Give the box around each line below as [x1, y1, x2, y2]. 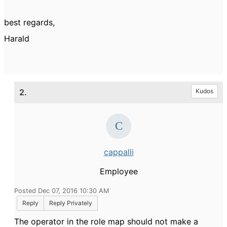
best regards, [4, 17, 55, 27]
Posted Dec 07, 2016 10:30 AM [14, 187, 109, 195]
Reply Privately [49, 199, 92, 207]
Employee [99, 166, 138, 176]
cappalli [103, 147, 134, 157]
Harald [4, 33, 29, 44]
